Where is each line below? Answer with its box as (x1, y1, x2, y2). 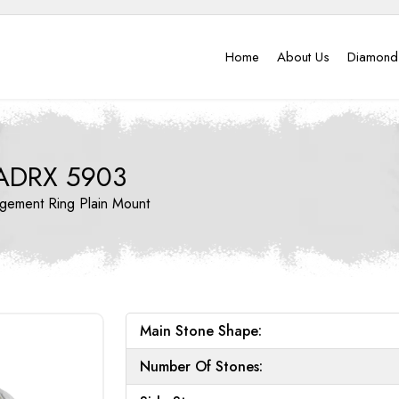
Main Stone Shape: (140, 320, 262, 341)
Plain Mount (78, 193, 150, 214)
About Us (277, 47, 330, 67)
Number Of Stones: (140, 355, 263, 377)
